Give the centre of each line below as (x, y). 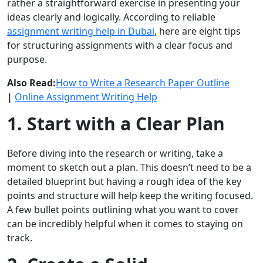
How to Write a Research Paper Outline (143, 83)
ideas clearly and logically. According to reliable (111, 17)
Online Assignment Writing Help (86, 97)
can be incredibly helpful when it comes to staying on (125, 224)
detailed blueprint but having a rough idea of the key (124, 182)
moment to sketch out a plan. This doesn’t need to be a (129, 168)
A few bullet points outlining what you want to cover (123, 210)
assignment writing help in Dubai (81, 31)
